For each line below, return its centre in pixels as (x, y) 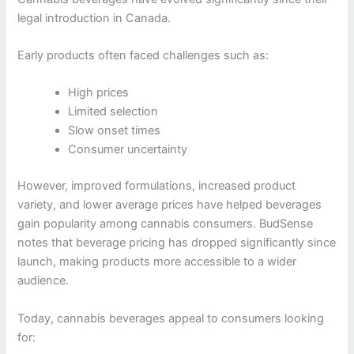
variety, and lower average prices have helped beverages (170, 205)
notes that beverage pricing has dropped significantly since (177, 243)
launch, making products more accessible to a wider (157, 262)
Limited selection (113, 112)
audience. (43, 281)
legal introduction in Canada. (94, 18)
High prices (99, 93)
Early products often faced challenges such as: (143, 56)
